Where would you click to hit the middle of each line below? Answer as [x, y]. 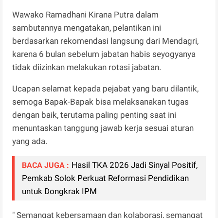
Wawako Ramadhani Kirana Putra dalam [86, 15]
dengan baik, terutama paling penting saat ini [94, 115]
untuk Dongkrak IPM [60, 191]
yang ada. [30, 141]
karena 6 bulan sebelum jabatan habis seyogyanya [104, 54]
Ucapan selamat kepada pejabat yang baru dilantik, [106, 89]
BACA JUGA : [46, 165]
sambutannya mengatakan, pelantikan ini [87, 28]
